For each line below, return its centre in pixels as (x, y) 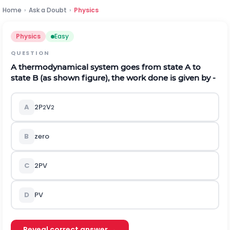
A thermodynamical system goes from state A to (106, 67)
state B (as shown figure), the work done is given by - (113, 78)
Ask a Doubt (48, 10)
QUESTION (30, 53)
